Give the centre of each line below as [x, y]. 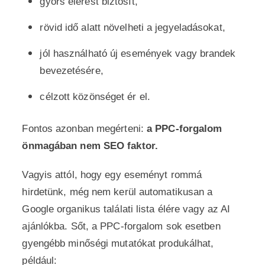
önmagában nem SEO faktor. [90, 146]
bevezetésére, [72, 71]
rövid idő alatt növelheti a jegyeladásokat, [132, 28]
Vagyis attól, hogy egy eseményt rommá [112, 175]
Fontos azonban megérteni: [85, 129]
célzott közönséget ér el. [95, 97]
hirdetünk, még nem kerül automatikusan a [117, 192]
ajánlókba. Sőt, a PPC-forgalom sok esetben [121, 226]
